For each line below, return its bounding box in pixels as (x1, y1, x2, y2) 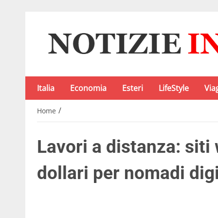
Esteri (122, 83, 143, 93)
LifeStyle (159, 83, 189, 93)
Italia (37, 83, 54, 93)
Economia (70, 83, 107, 93)
